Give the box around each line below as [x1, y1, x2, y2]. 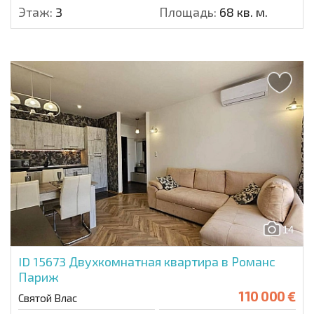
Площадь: [159, 4, 217, 20]
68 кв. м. [217, 4, 268, 20]
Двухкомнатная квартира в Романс [69, 253, 275, 269]
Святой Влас [18, 291, 77, 304]
